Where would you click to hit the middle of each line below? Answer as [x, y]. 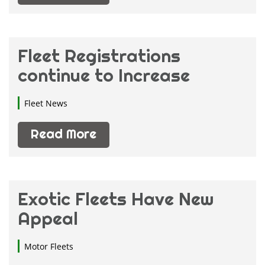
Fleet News [46, 103]
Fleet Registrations [99, 56]
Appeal [48, 218]
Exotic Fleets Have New [116, 199]
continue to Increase [104, 75]
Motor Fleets [49, 246]
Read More [64, 134]
